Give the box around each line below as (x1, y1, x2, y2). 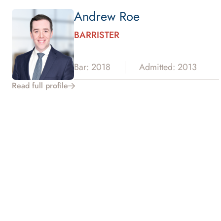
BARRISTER (74, 28, 119, 41)
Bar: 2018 (74, 60, 110, 74)
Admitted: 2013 (139, 60, 197, 74)
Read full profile (12, 79, 68, 91)
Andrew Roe (74, 7, 140, 26)
